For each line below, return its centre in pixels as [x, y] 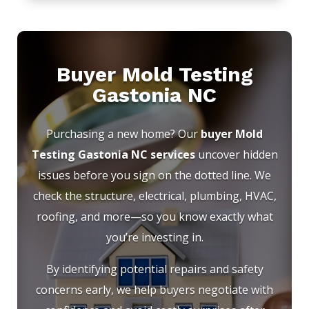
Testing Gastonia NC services [113, 155]
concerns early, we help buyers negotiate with [154, 290]
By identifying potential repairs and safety [154, 269]
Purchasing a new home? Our [123, 134]
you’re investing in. [154, 238]
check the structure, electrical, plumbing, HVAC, [154, 196]
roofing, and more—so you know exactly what [154, 217]
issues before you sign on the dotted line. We [154, 176]
